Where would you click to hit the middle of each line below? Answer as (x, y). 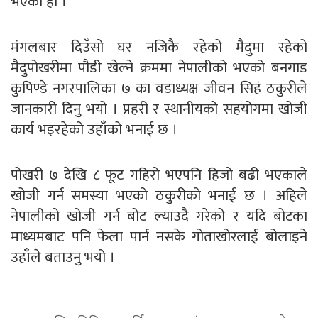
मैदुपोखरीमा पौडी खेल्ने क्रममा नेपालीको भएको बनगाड (159, 67)
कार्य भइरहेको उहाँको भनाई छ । (96, 129)
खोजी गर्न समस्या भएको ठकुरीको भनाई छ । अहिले (159, 195)
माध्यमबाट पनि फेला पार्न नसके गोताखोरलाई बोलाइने (159, 236)
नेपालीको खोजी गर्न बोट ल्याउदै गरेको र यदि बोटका (159, 216)
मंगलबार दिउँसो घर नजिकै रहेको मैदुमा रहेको (159, 47)
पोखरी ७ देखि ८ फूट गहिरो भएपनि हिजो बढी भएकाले (159, 175)
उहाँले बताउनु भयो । (65, 257)
